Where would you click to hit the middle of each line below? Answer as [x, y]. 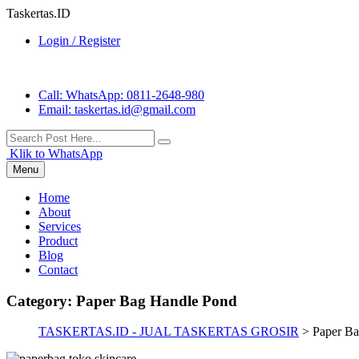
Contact [58, 270]
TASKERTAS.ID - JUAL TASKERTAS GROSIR [169, 332]
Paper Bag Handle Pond [157, 301]
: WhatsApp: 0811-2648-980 [132, 95]
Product [58, 241]
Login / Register [79, 40]
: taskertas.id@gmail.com [132, 109]
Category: [41, 301]
